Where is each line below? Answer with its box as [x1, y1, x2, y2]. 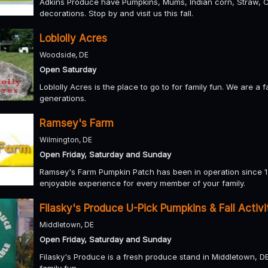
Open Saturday [39, 64, 96, 74]
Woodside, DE [39, 50, 89, 59]
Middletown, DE [39, 220, 94, 229]
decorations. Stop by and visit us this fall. [39, 8, 193, 18]
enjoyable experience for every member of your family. [39, 178, 245, 188]
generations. [39, 93, 86, 103]
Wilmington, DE [39, 135, 92, 144]
